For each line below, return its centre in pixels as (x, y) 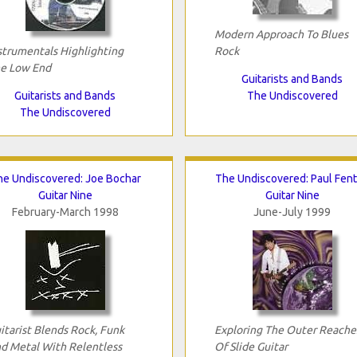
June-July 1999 (292, 212)
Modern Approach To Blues (281, 34)
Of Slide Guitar (251, 346)
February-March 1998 (65, 212)
